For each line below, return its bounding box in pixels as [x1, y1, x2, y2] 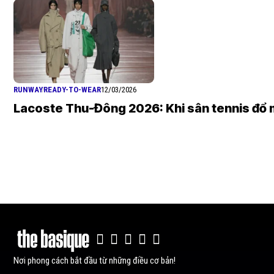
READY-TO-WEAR [43, 85, 101, 94]
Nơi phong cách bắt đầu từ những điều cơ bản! [13, 254, 176, 266]
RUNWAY [13, 85, 43, 94]
